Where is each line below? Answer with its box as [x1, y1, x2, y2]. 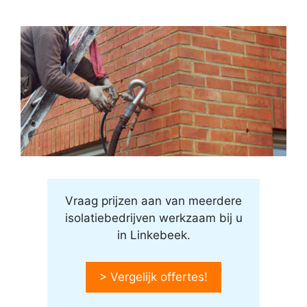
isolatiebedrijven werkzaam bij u [64, 210, 243, 225]
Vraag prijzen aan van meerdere [65, 193, 242, 208]
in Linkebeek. [116, 228, 191, 242]
